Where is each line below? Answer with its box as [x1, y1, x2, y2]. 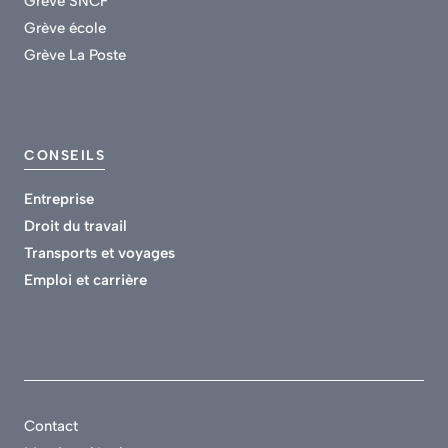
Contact [24, 417, 78, 436]
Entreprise [24, 189, 94, 208]
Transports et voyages [24, 243, 175, 262]
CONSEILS [24, 146, 105, 164]
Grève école [24, 18, 106, 37]
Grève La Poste [24, 45, 126, 64]
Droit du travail [24, 216, 127, 235]
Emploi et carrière [24, 270, 147, 289]
